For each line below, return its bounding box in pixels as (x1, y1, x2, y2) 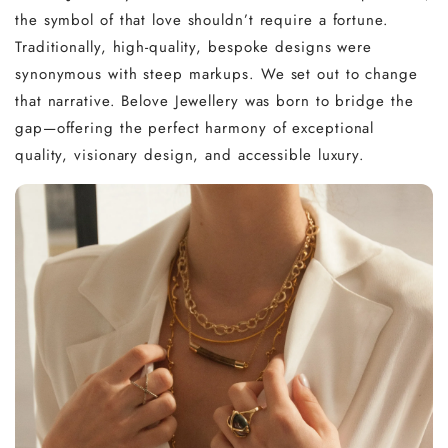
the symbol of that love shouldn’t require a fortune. (15, 8, 389, 31)
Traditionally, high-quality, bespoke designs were (15, 35, 373, 58)
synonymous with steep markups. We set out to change (15, 62, 418, 85)
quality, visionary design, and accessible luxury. (15, 143, 366, 166)
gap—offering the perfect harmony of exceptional (15, 116, 375, 139)
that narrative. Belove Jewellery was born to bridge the (15, 89, 414, 112)
